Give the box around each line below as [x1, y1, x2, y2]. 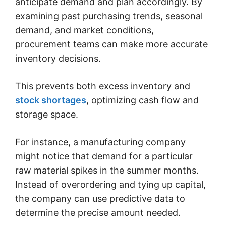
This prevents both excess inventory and [15, 80, 190, 91]
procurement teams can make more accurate [15, 38, 208, 49]
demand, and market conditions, [15, 24, 154, 35]
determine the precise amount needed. [15, 207, 181, 218]
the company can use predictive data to [15, 193, 185, 204]
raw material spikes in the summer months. [15, 164, 199, 176]
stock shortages [15, 94, 86, 105]
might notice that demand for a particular [15, 150, 193, 161]
